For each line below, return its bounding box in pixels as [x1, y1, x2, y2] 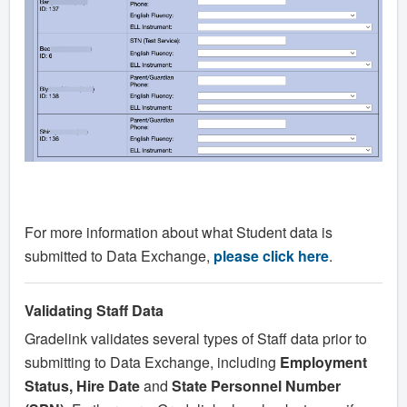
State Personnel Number [172, 375, 341, 397]
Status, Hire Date [25, 375, 140, 397]
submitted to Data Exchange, [25, 244, 213, 266]
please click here [213, 244, 329, 266]
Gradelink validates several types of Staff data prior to [25, 328, 367, 350]
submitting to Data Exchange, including [25, 352, 280, 373]
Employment [280, 352, 367, 373]
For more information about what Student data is [25, 221, 333, 243]
